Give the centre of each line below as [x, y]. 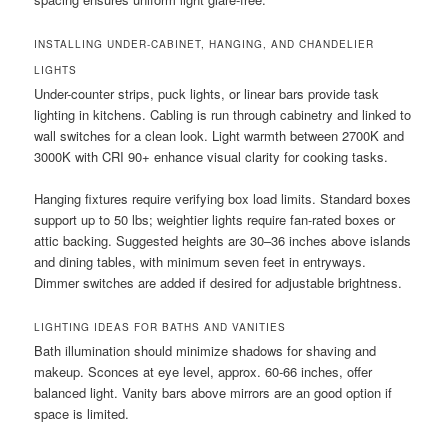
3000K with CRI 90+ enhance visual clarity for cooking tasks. [211, 157]
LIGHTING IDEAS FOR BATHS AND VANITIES [160, 327]
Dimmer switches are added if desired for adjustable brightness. [218, 283]
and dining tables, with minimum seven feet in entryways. [200, 262]
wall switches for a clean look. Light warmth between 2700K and [219, 136]
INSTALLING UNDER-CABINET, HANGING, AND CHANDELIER [204, 44]
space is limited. [82, 414]
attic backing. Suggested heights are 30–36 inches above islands [223, 241]
